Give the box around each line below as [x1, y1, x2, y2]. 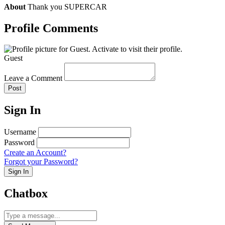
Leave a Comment [4, 74, 62, 83]
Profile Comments [4, 21, 98, 35]
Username [4, 128, 36, 137]
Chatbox [4, 187, 48, 200]
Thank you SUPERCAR [28, 2, 107, 11]
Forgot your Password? [4, 157, 78, 166]
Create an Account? [4, 148, 66, 157]
